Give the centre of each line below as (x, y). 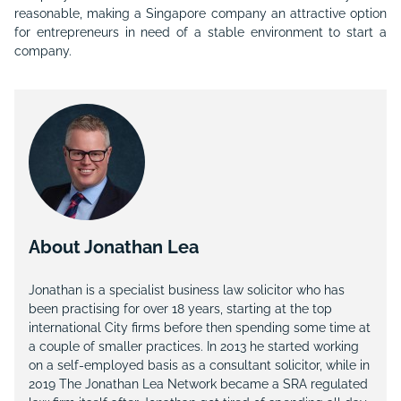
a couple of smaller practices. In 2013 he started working (194, 346)
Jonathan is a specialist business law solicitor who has (187, 290)
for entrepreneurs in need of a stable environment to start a (200, 32)
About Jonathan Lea (114, 247)
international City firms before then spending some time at (200, 328)
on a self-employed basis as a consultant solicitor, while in (199, 365)
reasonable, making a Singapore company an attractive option (200, 13)
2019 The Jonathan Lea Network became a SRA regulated (198, 384)
